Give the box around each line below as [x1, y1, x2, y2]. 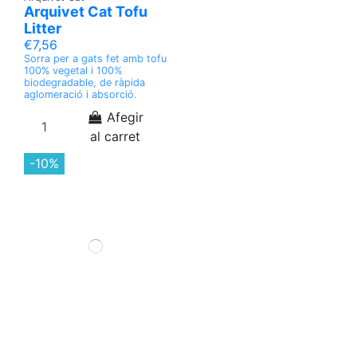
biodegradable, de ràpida [24, 76, 145, 89]
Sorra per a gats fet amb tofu [24, 53, 167, 65]
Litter [24, 20, 61, 37]
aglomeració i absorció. [24, 88, 137, 101]
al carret [90, 128, 140, 145]
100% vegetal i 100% [24, 65, 122, 77]
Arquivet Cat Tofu [24, 3, 147, 21]
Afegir [107, 109, 144, 126]
